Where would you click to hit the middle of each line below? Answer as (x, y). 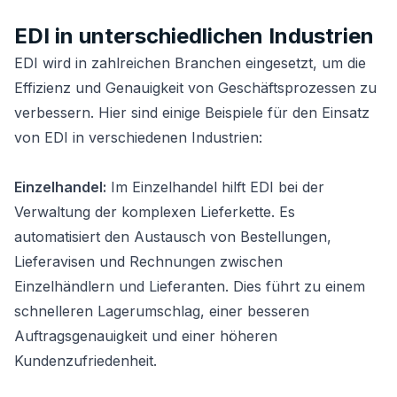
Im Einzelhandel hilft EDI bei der (215, 187)
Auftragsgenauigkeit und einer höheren (146, 336)
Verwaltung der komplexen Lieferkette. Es (155, 212)
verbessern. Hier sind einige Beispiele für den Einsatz (192, 113)
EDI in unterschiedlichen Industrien (194, 36)
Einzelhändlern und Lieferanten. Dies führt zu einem (190, 286)
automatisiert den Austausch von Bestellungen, (173, 237)
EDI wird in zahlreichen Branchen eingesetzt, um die (190, 63)
